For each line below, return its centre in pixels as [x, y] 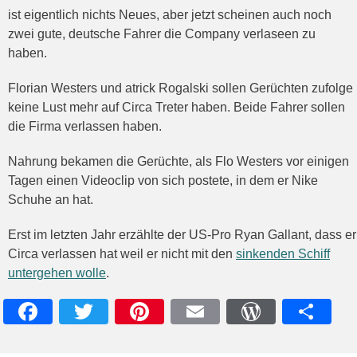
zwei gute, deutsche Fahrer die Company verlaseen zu [162, 33]
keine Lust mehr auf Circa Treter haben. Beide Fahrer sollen [177, 107]
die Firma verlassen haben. [85, 126]
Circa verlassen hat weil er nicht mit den [122, 253]
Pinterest [177, 337]
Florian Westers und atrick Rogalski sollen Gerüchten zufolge [180, 88]
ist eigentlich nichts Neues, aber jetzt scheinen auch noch [170, 14]
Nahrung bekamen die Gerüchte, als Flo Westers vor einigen [178, 161]
